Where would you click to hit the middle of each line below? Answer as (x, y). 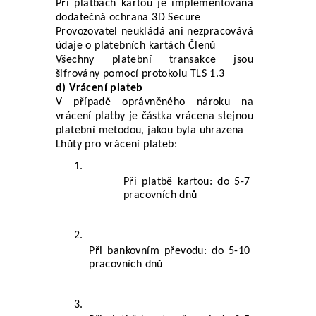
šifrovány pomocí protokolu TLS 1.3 (140, 74)
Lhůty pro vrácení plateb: (116, 144)
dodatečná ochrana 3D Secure (128, 17)
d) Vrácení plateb (99, 88)
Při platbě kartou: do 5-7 (187, 182)
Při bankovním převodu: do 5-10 (170, 251)
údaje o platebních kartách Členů (136, 45)
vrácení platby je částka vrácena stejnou (154, 116)
